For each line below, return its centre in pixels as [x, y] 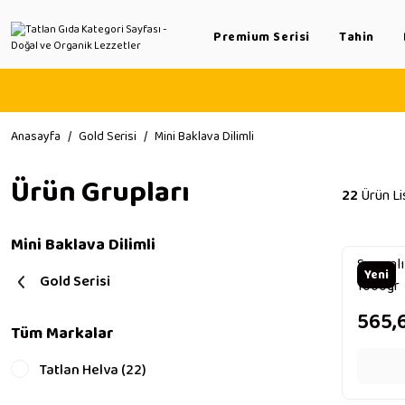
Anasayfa [36, 137]
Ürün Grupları [100, 193]
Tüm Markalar [62, 334]
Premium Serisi [262, 37]
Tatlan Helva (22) [93, 370]
